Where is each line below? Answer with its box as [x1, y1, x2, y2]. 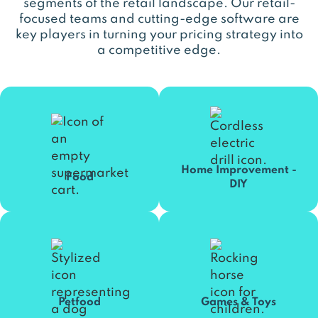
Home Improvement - [180, 165, 297, 176]
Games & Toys [201, 297, 276, 308]
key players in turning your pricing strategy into [15, 28, 303, 41]
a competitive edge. [97, 44, 221, 57]
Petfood [58, 297, 101, 308]
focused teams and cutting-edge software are [18, 13, 300, 26]
